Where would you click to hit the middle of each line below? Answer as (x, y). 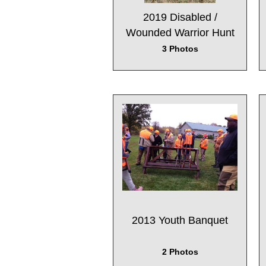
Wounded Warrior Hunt (180, 33)
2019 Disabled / (180, 18)
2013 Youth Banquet (180, 220)
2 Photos (180, 251)
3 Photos (180, 49)
